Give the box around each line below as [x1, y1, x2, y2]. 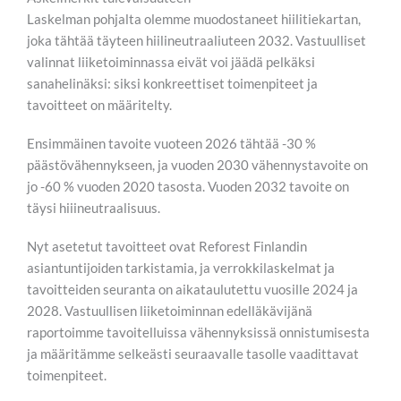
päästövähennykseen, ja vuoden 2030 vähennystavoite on [27, 157, 368, 173]
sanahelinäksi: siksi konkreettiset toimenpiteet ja [27, 75, 318, 91]
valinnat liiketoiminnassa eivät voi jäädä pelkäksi [27, 54, 315, 70]
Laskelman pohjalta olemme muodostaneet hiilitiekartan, [27, 11, 361, 27]
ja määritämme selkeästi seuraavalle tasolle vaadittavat [27, 346, 359, 362]
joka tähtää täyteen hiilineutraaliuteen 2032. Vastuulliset [27, 32, 366, 48]
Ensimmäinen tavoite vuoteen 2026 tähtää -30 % [27, 135, 316, 151]
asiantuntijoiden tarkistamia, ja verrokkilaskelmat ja [27, 260, 335, 276]
